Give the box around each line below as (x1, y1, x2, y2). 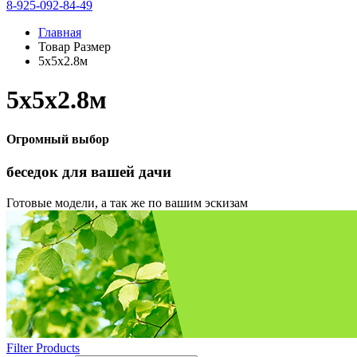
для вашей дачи (62, 163, 171, 181)
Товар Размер (38, 39, 111, 53)
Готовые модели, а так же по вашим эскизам (6, 195, 248, 210)
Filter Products (6, 340, 80, 355)
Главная (38, 25, 81, 39)
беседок (6, 163, 62, 181)
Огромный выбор (6, 131, 109, 146)
